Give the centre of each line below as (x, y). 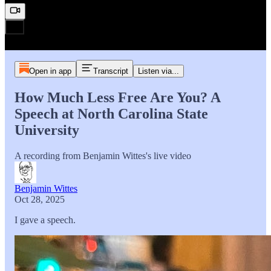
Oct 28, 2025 (40, 199)
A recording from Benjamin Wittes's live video (103, 156)
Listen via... (158, 71)
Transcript (110, 71)
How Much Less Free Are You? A (117, 98)
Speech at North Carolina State (111, 114)
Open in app (50, 71)
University (47, 130)
